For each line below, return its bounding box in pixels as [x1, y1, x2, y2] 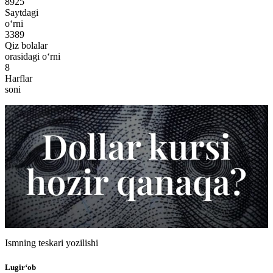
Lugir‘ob [5, 262, 36, 272]
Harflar [5, 73, 32, 83]
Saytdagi [5, 7, 38, 18]
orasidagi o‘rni [5, 51, 60, 62]
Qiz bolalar [5, 40, 48, 51]
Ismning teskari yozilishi [5, 238, 98, 249]
